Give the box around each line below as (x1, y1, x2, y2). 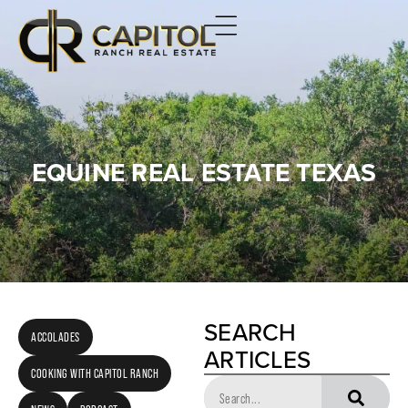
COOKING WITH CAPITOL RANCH (31, 366, 158, 381)
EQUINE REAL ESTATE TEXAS (31, 154, 377, 191)
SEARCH (204, 315, 297, 350)
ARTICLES (204, 342, 311, 377)
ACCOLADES (31, 330, 80, 344)
